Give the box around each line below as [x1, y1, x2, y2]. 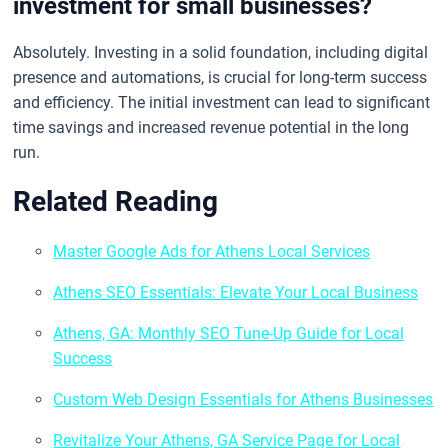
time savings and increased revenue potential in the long [13, 117, 410, 137]
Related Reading [13, 184, 219, 218]
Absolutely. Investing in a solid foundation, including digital [13, 42, 429, 62]
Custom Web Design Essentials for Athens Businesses [53, 389, 434, 409]
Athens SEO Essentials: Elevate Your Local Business [53, 282, 419, 302]
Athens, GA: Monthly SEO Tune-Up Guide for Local [53, 323, 405, 343]
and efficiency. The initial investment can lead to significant [13, 92, 431, 112]
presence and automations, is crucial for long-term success [13, 67, 428, 87]
